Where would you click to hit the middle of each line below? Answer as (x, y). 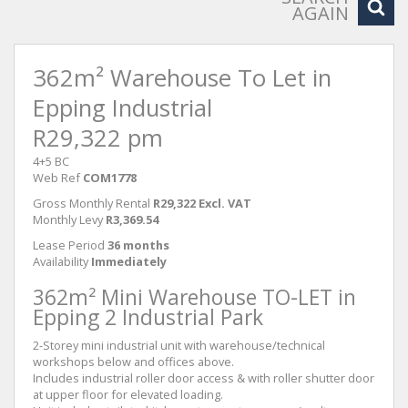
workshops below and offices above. (133, 362)
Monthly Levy (68, 219)
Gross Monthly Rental (92, 203)
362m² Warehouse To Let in (182, 78)
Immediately (129, 261)
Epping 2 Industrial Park (148, 317)
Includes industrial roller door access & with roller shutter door (204, 378)
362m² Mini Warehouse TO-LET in (194, 297)
